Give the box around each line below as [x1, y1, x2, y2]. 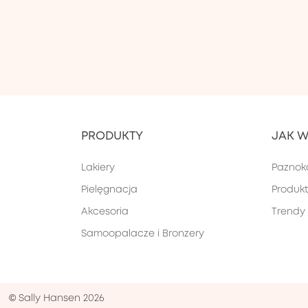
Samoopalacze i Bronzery [81, 227, 205, 240]
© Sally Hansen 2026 [8, 291, 104, 305]
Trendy [272, 205, 306, 218]
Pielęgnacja [81, 183, 138, 196]
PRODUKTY [81, 128, 144, 144]
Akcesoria [81, 205, 129, 218]
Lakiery [81, 161, 115, 174]
